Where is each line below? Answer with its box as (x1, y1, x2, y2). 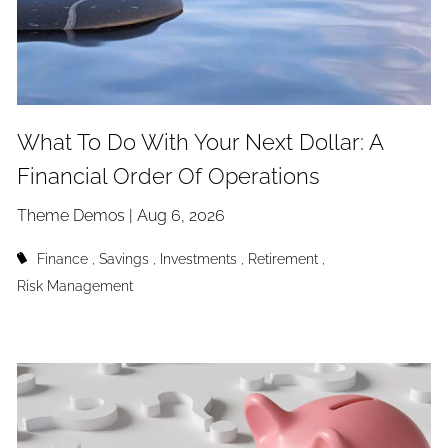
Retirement (247, 250, 318, 268)
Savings (98, 250, 149, 268)
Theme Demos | (17, 206, 138, 226)
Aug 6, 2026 (137, 206, 226, 226)
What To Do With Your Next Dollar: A (17, 130, 384, 156)
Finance (36, 250, 88, 268)
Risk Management (17, 277, 134, 295)
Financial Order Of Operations (17, 164, 321, 190)
